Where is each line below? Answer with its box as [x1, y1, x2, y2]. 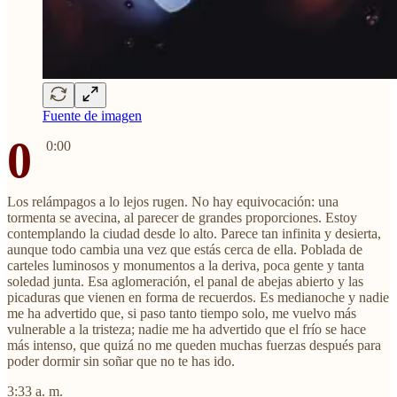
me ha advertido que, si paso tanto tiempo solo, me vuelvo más [7, 305, 356, 321]
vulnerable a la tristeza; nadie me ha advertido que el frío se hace [7, 321, 366, 337]
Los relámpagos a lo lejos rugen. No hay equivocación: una [7, 193, 339, 209]
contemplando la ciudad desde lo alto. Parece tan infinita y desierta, [7, 225, 381, 241]
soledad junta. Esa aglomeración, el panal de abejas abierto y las [7, 273, 363, 289]
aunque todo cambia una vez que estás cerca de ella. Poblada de [7, 241, 362, 257]
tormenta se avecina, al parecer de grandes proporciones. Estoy [7, 209, 357, 225]
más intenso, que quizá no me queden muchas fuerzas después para [7, 337, 381, 353]
